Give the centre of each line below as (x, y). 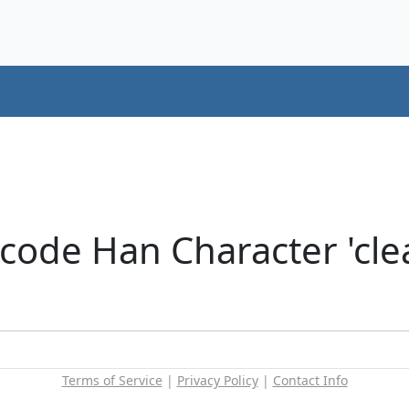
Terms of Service (112, 380)
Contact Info (310, 380)
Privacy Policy (217, 380)
